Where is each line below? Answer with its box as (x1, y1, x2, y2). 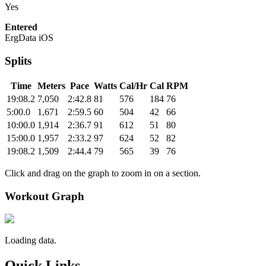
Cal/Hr (119, 80, 147, 91)
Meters (37, 80, 65, 91)
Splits (5, 55, 31, 68)
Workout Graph (5, 189, 84, 202)
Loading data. (5, 235, 56, 246)
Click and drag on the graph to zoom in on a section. (5, 167, 201, 178)
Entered (5, 22, 37, 33)
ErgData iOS (5, 33, 53, 43)
